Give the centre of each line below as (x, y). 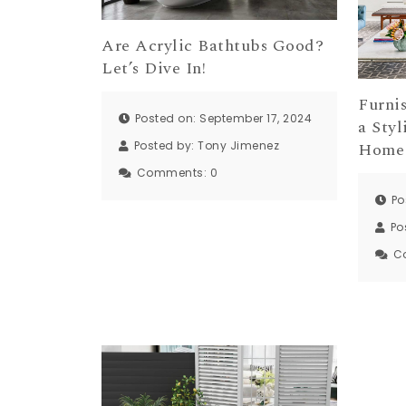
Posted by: (165, 146)
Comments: (173, 173)
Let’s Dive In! (154, 68)
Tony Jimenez (238, 146)
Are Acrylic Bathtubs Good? (213, 45)
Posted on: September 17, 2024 (223, 119)
